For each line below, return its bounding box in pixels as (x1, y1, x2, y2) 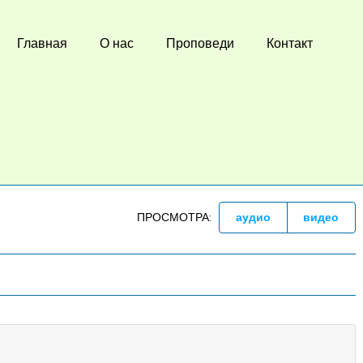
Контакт (267, 35, 313, 52)
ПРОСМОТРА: (136, 209, 211, 224)
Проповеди (166, 35, 234, 52)
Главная (17, 35, 67, 52)
